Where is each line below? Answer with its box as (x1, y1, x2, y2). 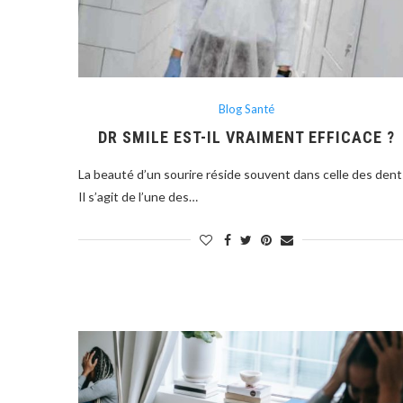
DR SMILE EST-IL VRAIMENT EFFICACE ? (98, 127, 396, 147)
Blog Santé (219, 101, 275, 116)
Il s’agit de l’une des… (78, 188, 198, 204)
